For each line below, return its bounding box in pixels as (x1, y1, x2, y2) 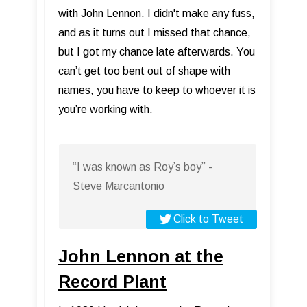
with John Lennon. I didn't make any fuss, (58, 8, 255, 20)
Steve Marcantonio (73, 180, 164, 193)
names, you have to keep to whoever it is (58, 84, 256, 97)
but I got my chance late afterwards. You (58, 46, 255, 58)
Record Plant (58, 272, 167, 292)
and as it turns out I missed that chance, (58, 27, 251, 39)
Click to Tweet (173, 213, 243, 225)
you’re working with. (58, 103, 153, 116)
